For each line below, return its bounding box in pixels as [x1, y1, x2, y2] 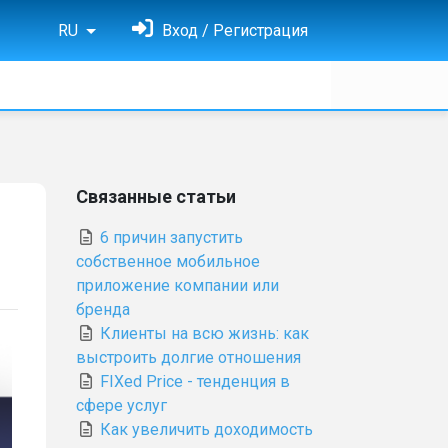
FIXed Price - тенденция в [96, 372, 290, 391]
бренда [76, 300, 130, 319]
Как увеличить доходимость [96, 420, 313, 439]
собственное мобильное [76, 252, 260, 271]
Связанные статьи [76, 186, 236, 207]
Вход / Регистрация [158, 21, 308, 40]
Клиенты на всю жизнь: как [96, 324, 309, 343]
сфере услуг [76, 396, 167, 415]
